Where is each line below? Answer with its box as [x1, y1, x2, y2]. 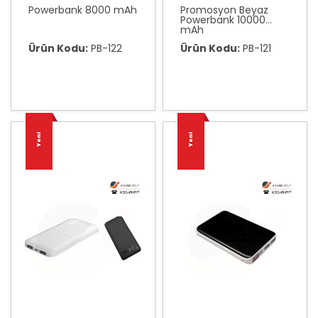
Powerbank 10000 [180, 13, 265, 27]
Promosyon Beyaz [180, 3, 268, 17]
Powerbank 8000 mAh [28, 3, 137, 17]
